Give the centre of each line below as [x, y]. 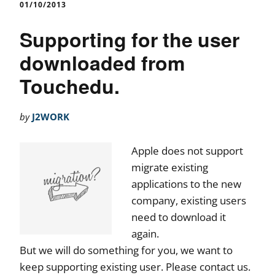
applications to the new [186, 184]
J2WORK [51, 116]
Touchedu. [70, 86]
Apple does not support [187, 150]
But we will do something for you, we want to [126, 250]
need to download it [179, 217]
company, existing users [189, 200]
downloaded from [102, 62]
